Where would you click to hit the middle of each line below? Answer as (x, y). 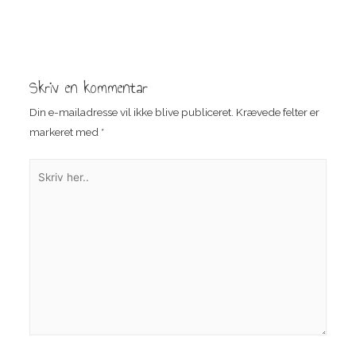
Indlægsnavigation (99, 25)
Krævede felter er (277, 112)
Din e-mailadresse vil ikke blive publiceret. (131, 112)
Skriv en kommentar (88, 88)
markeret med (65, 132)
